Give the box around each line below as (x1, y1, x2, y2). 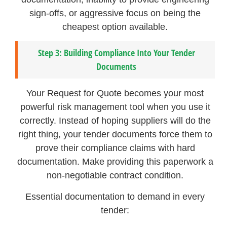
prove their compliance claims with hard (35, 143, 195, 154)
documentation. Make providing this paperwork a (17, 157, 213, 167)
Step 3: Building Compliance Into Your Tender (37, 47, 195, 59)
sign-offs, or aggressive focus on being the (29, 8, 201, 19)
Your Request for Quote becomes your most (26, 88, 204, 99)
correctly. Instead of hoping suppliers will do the (19, 116, 211, 126)
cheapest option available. (62, 22, 168, 32)
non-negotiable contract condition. (47, 170, 184, 181)
